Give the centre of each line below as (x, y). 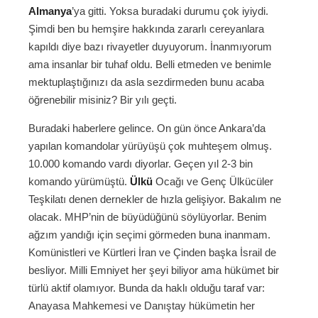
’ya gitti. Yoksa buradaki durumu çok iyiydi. (170, 11)
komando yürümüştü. (79, 182)
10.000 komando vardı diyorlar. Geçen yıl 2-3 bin (141, 164)
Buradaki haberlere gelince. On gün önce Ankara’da (147, 128)
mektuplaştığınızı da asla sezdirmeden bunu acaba (146, 82)
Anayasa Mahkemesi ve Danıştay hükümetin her (142, 306)
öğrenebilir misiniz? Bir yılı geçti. (103, 100)
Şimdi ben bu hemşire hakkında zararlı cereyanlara (146, 29)
